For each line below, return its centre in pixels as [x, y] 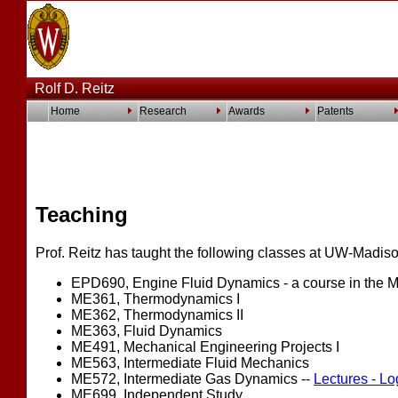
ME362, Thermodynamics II [157, 314]
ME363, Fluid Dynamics [147, 330]
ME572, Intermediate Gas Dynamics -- [192, 378]
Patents [335, 111]
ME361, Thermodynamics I [155, 298]
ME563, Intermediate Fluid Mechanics [190, 362]
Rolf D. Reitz [71, 88]
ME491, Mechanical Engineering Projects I [205, 346]
